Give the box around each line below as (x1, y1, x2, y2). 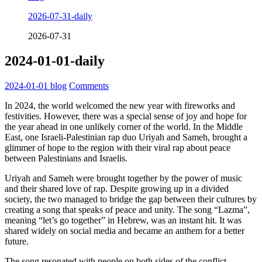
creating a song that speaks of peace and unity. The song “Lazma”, (5, 204, 250, 215)
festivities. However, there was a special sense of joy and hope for (5, 111, 247, 121)
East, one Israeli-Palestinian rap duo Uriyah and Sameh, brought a (5, 132, 247, 142)
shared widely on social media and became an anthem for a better (5, 225, 244, 236)
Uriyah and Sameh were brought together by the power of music (5, 173, 242, 183)
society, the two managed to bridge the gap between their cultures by (5, 194, 257, 204)
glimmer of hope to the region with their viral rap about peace (5, 142, 230, 153)
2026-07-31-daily (28, 11, 92, 22)
